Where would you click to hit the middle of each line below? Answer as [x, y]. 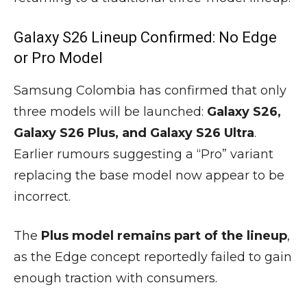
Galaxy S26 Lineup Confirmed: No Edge [145, 38]
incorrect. [42, 197]
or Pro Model [58, 58]
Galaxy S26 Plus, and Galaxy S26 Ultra [134, 133]
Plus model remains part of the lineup [164, 236]
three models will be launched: [110, 112]
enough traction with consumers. [115, 279]
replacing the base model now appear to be [149, 176]
